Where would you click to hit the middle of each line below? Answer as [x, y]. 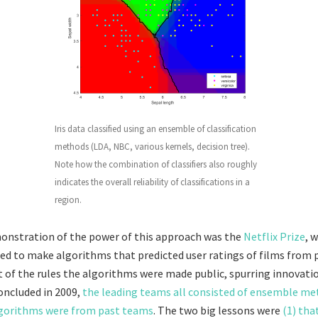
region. [68, 199]
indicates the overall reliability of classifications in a [152, 182]
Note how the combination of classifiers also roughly [156, 164]
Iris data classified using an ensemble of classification [155, 128]
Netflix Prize [274, 236]
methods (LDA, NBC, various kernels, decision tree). [152, 146]
